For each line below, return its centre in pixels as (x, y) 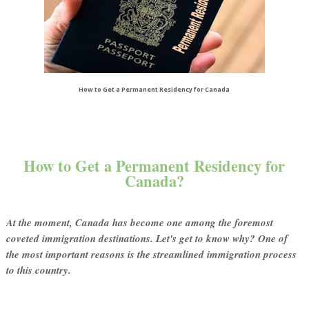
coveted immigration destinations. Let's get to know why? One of (147, 239)
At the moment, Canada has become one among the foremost (139, 223)
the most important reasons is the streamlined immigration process (151, 255)
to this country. (38, 270)
